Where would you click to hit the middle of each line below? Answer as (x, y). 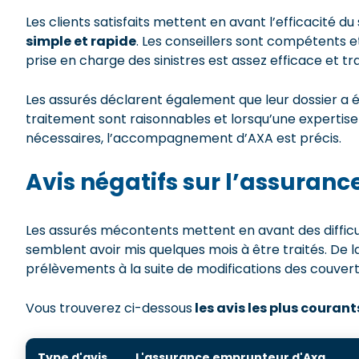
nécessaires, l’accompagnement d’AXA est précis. (185, 138)
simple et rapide (81, 41)
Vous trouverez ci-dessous (109, 308)
